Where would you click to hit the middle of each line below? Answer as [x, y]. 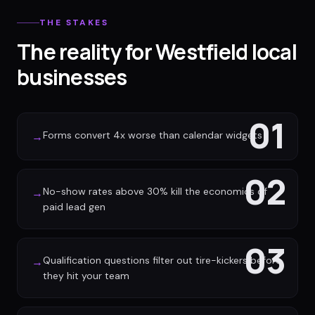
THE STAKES [74, 22]
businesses [72, 77]
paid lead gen [74, 207]
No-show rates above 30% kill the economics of [155, 191]
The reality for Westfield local [157, 52]
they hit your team [86, 276]
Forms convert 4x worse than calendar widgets [153, 135]
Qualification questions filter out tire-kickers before [162, 260]
